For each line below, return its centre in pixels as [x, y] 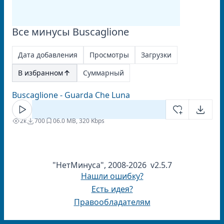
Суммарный [103, 73]
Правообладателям [112, 202]
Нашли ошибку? [112, 176]
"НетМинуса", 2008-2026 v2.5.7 [112, 165]
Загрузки [156, 55]
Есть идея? [112, 189]
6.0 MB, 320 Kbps [80, 121]
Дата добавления [48, 55]
